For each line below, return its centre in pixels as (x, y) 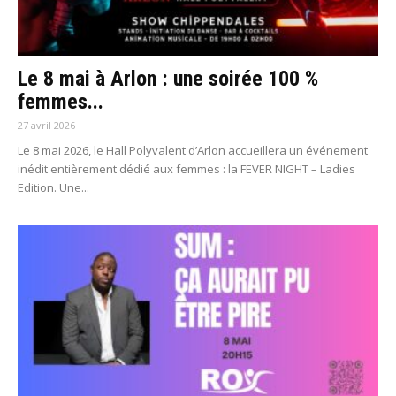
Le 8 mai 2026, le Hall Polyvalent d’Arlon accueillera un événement (193, 151)
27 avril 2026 (46, 126)
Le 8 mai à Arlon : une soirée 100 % (168, 79)
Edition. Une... (53, 188)
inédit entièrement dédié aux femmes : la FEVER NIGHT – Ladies (187, 169)
